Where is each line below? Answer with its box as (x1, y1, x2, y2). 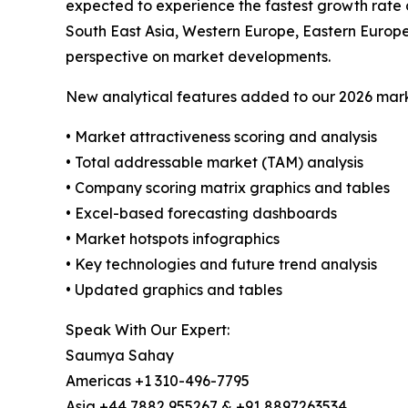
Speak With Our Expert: (66, 321, 229, 340)
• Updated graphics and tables (66, 280, 282, 300)
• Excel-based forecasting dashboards (66, 204, 337, 223)
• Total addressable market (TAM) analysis (66, 153, 363, 172)
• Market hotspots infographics (66, 229, 280, 249)
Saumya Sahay (66, 346, 174, 365)
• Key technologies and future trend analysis (66, 255, 377, 274)
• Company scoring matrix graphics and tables (66, 178, 390, 198)
